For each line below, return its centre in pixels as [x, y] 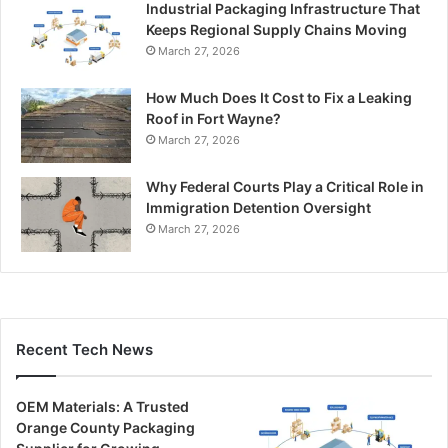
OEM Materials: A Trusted [102, 406]
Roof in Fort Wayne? [213, 118]
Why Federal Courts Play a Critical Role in [285, 186]
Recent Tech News [84, 349]
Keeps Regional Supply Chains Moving [276, 29]
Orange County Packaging [105, 427]
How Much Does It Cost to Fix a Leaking [279, 97]
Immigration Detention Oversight [258, 207]
